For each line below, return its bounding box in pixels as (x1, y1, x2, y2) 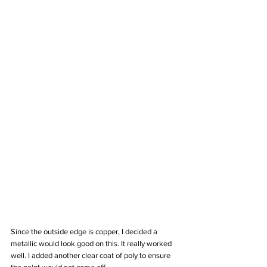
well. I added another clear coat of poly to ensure (11, 251, 172, 260)
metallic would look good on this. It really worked (11, 239, 173, 249)
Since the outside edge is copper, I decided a (11, 227, 159, 237)
